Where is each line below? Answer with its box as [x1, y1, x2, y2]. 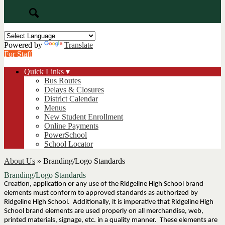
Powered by [4, 41, 44, 49]
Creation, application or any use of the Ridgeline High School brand [4, 180, 203, 188]
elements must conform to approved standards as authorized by [4, 189, 198, 197]
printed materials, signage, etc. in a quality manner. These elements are [4, 216, 217, 224]
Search [24, 23, 46, 32]
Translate [64, 41, 93, 49]
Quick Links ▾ [24, 67, 70, 76]
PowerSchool [44, 131, 87, 139]
